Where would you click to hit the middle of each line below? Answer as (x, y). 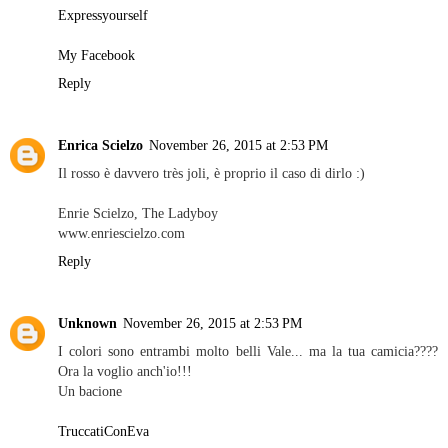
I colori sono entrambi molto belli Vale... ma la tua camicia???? (248, 350)
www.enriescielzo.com (121, 232)
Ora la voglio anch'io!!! (125, 370)
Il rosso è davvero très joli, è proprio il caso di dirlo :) (211, 172)
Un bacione (90, 390)
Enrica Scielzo (100, 144)
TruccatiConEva (103, 430)
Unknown (87, 322)
